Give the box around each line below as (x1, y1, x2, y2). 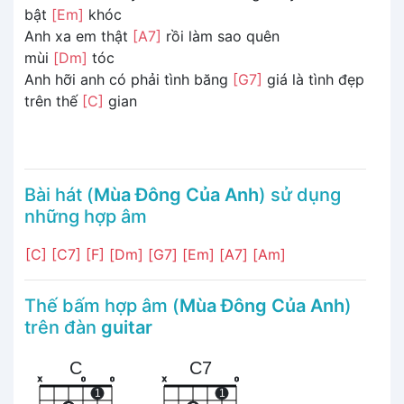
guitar (101, 316, 152, 338)
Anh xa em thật (24, 26, 133, 45)
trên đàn (24, 316, 101, 338)
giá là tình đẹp (262, 69, 364, 88)
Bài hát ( (24, 183, 94, 206)
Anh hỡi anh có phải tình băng (24, 69, 233, 88)
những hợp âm (24, 205, 147, 227)
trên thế (24, 91, 82, 110)
